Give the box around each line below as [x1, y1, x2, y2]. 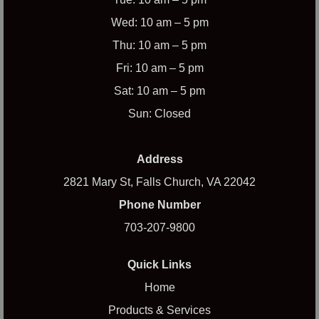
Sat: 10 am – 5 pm [114, 85, 205, 98]
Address [136, 153, 183, 166]
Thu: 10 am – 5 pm [113, 39, 206, 52]
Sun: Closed [128, 108, 191, 120]
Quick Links [127, 258, 192, 271]
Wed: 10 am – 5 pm [110, 16, 209, 29]
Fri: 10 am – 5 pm [115, 62, 204, 75]
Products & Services [108, 304, 211, 317]
